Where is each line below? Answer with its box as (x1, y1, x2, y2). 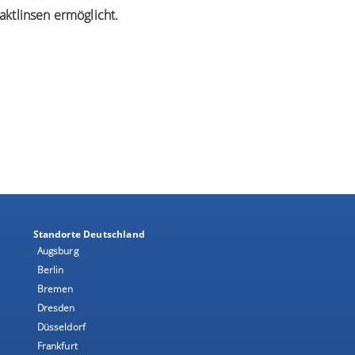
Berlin (36, 262, 64, 277)
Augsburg (36, 243, 78, 258)
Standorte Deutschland (32, 227, 145, 241)
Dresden (36, 300, 75, 315)
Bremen (36, 281, 74, 296)
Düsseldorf (36, 319, 86, 334)
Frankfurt (36, 338, 78, 353)
